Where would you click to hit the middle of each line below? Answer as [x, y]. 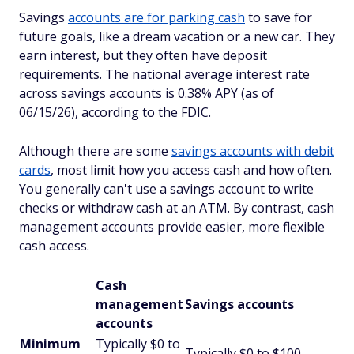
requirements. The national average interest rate [164, 74]
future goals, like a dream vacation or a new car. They [177, 36]
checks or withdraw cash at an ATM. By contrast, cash [177, 207]
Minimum [50, 343]
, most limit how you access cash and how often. [191, 169]
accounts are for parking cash [156, 17]
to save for [279, 17]
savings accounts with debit [253, 151]
